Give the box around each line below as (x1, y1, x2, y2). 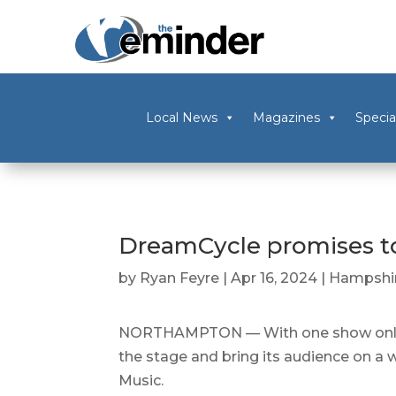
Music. (118, 371, 164, 389)
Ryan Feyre (140, 270, 220, 286)
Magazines (252, 110, 320, 126)
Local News (145, 110, 217, 126)
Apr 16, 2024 (231, 270, 318, 286)
